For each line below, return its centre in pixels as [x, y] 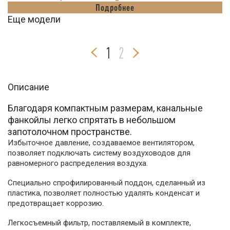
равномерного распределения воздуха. [78, 163]
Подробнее [115, 7]
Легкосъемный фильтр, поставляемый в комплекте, [99, 223]
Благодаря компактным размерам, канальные [105, 108]
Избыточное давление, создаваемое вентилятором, [101, 143]
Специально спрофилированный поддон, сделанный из [107, 183]
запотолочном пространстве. [70, 132]
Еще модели [34, 19]
